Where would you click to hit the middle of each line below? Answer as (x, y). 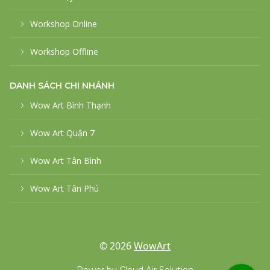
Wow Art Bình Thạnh (71, 105)
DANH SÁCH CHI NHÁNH (62, 86)
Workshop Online (64, 24)
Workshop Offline (64, 52)
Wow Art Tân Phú (64, 188)
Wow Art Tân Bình (66, 161)
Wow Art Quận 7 (62, 133)
